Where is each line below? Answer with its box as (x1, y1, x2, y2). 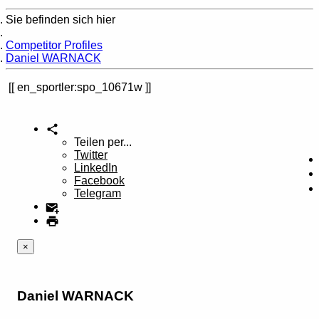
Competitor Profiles (6, 39, 103, 51)
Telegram (74, 187, 121, 200)
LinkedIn (74, 162, 117, 174)
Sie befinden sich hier (6, 14, 115, 26)
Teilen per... (74, 136, 132, 149)
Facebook (74, 174, 125, 187)
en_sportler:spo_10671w (17, 81, 142, 93)
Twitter (74, 149, 108, 162)
